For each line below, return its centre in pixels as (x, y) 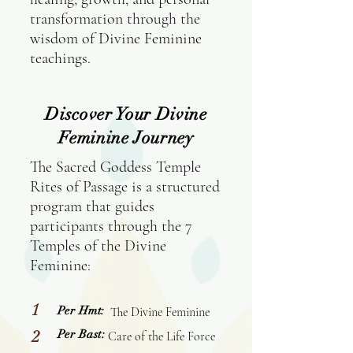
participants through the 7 (111, 226)
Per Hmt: (81, 310)
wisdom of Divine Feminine (116, 39)
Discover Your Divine (126, 114)
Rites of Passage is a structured (125, 187)
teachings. (60, 58)
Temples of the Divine (98, 246)
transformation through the (115, 19)
